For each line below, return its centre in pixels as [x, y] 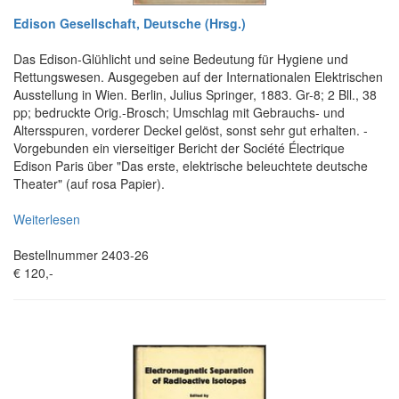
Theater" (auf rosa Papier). [89, 183]
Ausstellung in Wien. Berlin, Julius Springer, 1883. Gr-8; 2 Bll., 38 [195, 94]
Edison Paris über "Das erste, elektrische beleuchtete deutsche [191, 165]
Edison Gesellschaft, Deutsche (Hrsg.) [130, 23]
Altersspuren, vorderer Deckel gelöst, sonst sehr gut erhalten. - [191, 130]
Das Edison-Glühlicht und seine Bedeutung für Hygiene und [181, 58]
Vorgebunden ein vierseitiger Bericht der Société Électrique [179, 147]
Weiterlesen [47, 219]
